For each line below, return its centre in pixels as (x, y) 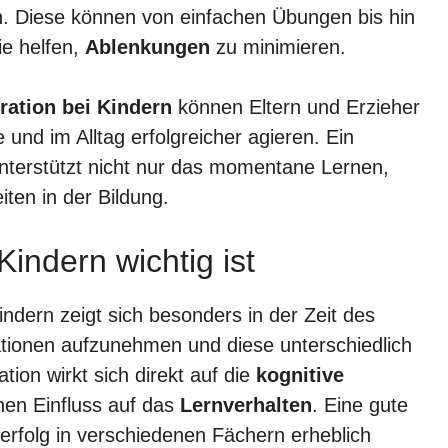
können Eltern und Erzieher (296, 106)
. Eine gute (360, 404)
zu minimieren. (278, 46)
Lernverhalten (246, 404)
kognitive (300, 374)
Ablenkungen (147, 46)
